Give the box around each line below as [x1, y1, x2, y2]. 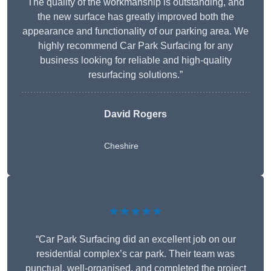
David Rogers [104, 109, 167, 120]
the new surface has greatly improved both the [37, 11, 234, 22]
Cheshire [104, 141, 139, 151]
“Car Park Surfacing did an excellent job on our [35, 234, 236, 245]
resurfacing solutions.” [88, 70, 183, 80]
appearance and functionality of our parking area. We [22, 26, 249, 37]
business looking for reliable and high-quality [39, 55, 232, 66]
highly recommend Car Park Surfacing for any [38, 41, 233, 51]
